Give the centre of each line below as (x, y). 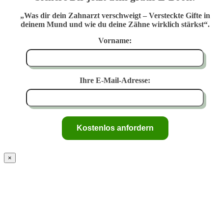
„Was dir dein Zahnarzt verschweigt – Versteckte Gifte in (115, 16)
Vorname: (115, 41)
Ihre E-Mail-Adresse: (115, 81)
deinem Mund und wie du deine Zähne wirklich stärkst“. (115, 25)
